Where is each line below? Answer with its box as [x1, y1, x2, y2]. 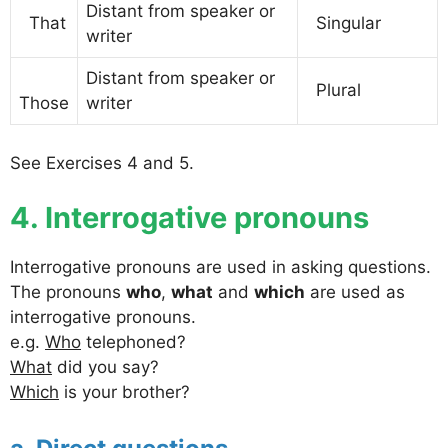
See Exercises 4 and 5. [10, 152, 194, 173]
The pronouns [10, 282, 126, 303]
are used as [305, 282, 405, 303]
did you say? [52, 357, 159, 378]
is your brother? [59, 382, 190, 403]
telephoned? [81, 332, 186, 353]
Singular [306, 13, 381, 34]
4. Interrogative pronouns [10, 200, 369, 236]
